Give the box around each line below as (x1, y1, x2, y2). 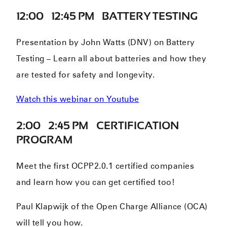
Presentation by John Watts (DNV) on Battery (16, 37, 195, 47)
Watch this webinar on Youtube (16, 94, 139, 104)
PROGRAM (16, 133, 72, 146)
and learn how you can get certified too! (16, 177, 175, 187)
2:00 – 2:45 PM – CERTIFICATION (16, 119, 179, 132)
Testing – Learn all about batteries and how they (16, 53, 207, 63)
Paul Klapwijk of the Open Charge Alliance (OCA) (16, 201, 208, 211)
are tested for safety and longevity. (16, 69, 155, 80)
